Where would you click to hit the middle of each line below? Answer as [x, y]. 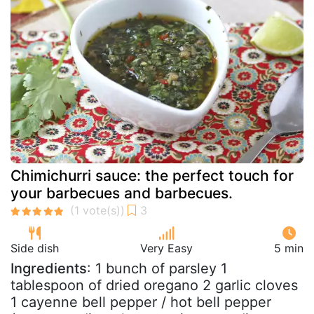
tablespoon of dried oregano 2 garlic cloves [154, 285]
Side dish [35, 248]
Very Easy [166, 248]
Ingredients [49, 268]
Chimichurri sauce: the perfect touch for [152, 176]
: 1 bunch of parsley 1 [157, 268]
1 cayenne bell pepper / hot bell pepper [141, 302]
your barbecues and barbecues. [122, 193]
